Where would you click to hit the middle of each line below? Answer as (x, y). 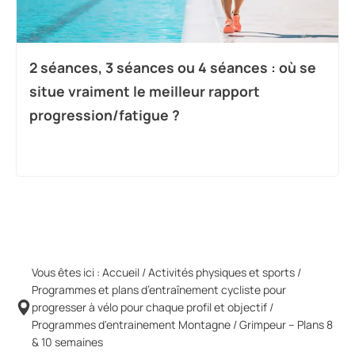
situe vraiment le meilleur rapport (145, 92)
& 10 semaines (67, 342)
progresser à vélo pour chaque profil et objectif (149, 307)
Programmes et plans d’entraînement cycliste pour (159, 289)
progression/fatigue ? (105, 115)
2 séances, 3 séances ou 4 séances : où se (173, 68)
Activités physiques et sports (221, 272)
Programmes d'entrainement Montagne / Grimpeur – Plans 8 (182, 324)
